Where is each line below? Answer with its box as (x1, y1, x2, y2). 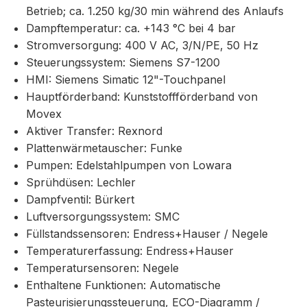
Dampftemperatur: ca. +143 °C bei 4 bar (26, 21, 236, 36)
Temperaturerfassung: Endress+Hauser (26, 244, 234, 258)
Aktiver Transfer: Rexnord (26, 124, 163, 138)
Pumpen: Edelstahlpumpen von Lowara (26, 158, 232, 173)
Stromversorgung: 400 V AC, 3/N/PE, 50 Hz (26, 38, 259, 53)
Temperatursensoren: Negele (26, 261, 180, 275)
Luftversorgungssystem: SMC (26, 210, 180, 224)
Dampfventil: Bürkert (26, 193, 135, 207)
